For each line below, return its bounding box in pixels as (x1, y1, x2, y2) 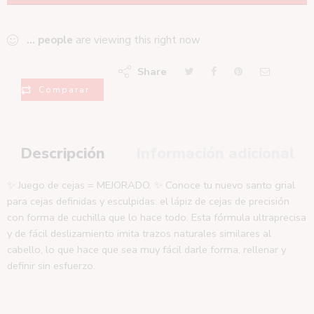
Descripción (20, 142, 105, 164)
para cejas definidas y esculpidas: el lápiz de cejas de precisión (7, 193, 289, 208)
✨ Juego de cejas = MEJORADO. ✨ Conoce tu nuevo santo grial (7, 177, 295, 192)
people (38, 32, 73, 47)
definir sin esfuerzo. (7, 258, 95, 273)
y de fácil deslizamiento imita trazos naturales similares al (7, 226, 271, 240)
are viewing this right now (73, 32, 200, 47)
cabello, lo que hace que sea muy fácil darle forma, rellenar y (7, 242, 286, 257)
